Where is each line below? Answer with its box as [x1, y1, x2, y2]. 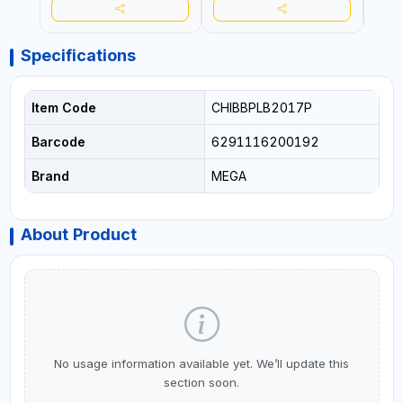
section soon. [164, 374, 239, 390]
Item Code [31, 99, 96, 115]
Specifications [20, 45, 136, 65]
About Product [20, 224, 137, 244]
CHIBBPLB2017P [210, 99, 312, 115]
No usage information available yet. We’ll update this [54, 355, 349, 371]
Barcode [31, 133, 85, 149]
